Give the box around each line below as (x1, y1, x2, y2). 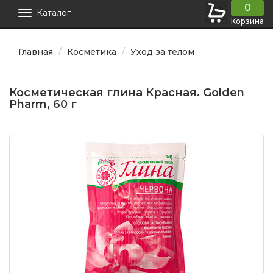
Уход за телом (130, 46, 194, 58)
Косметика (67, 46, 116, 58)
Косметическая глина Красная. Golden (9, 86, 244, 100)
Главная (18, 46, 53, 58)
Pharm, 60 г (9, 97, 77, 112)
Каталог (37, 7, 71, 19)
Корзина (231, 16, 264, 26)
